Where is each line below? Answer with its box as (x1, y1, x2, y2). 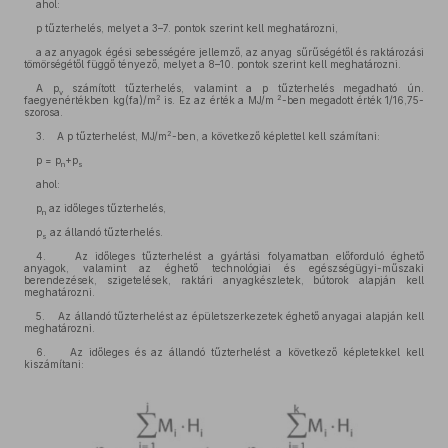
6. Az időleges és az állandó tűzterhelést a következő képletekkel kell (36, 346, 424, 358)
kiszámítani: (24, 358, 84, 370)
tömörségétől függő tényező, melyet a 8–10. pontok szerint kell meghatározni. (24, 58, 401, 70)
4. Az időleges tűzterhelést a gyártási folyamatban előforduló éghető (36, 250, 424, 262)
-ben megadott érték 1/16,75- (281, 94, 424, 106)
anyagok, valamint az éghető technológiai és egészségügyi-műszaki (24, 262, 424, 274)
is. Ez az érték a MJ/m (160, 94, 274, 106)
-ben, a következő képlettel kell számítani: (172, 130, 380, 142)
